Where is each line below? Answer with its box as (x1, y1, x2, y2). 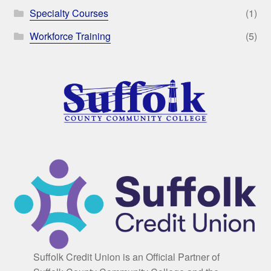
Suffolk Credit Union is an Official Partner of (33, 249, 220, 264)
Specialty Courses (29, 6, 108, 21)
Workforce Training (29, 29, 111, 44)
